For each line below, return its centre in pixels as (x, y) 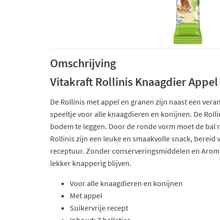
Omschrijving (83, 63)
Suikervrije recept (99, 208)
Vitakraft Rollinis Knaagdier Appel (134, 82)
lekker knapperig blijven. (91, 163)
